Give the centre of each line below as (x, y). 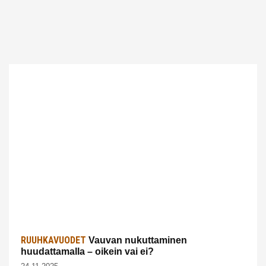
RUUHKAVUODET (53, 240)
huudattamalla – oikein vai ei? (87, 251)
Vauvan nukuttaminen (137, 240)
